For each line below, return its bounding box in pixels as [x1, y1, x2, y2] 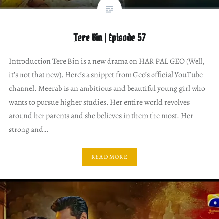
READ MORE [91, 153, 128, 161]
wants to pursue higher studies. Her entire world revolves [8, 97, 190, 108]
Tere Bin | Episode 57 [74, 31, 145, 44]
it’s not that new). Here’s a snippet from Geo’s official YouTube [8, 69, 203, 81]
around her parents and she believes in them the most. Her [8, 110, 193, 122]
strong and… [8, 124, 48, 135]
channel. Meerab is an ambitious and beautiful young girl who [8, 83, 205, 94]
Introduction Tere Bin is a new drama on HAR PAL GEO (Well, [8, 56, 205, 67]
